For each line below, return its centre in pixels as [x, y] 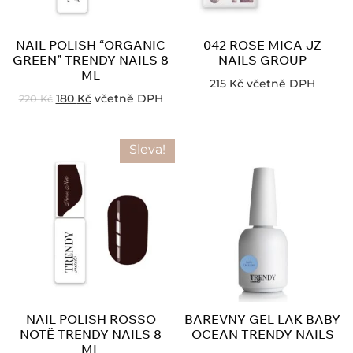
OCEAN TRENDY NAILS [262, 334]
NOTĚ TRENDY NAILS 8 [91, 334]
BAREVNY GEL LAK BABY [262, 319]
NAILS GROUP [262, 59]
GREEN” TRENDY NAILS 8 [91, 59]
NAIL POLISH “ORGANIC [91, 45]
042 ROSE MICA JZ [262, 45]
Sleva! [147, 149]
